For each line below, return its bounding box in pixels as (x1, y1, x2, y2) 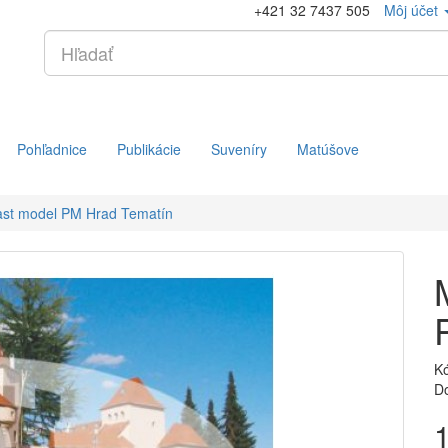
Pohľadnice (17, 139, 87, 159)
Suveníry (211, 139, 267, 159)
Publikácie (117, 139, 181, 159)
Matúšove (297, 139, 359, 159)
